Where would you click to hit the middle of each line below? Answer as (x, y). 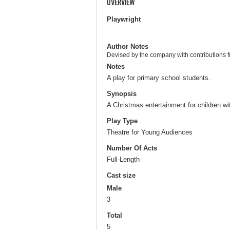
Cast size (121, 176)
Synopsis (122, 93)
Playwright (124, 19)
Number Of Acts (132, 148)
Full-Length (123, 159)
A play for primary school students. (159, 78)
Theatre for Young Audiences (150, 132)
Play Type (122, 121)
